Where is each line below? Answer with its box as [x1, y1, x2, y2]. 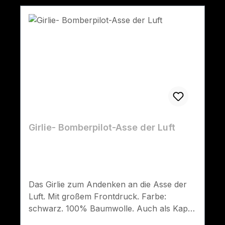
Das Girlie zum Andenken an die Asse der [29, 179, 187, 190]
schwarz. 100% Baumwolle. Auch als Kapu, [29, 203, 195, 214]
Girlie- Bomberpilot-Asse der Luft [29, 122, 175, 133]
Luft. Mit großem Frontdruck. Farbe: [29, 191, 166, 202]
